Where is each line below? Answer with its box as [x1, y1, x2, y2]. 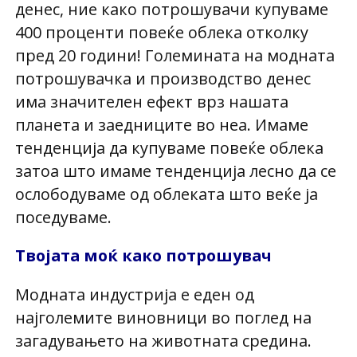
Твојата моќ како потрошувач [14, 245, 272, 267]
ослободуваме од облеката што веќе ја [14, 182, 318, 205]
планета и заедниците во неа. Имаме [14, 113, 308, 135]
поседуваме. [14, 206, 112, 228]
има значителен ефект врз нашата [14, 90, 288, 112]
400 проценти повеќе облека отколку [14, 21, 308, 43]
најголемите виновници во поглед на [14, 307, 312, 329]
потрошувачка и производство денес [14, 67, 311, 89]
